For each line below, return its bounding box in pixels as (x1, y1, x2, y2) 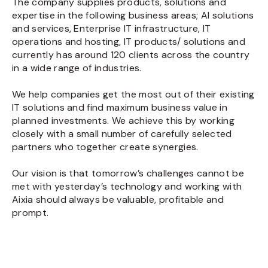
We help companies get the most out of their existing (12, 88, 255, 100)
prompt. (12, 206, 49, 219)
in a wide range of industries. (12, 62, 142, 74)
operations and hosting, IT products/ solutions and (12, 35, 246, 48)
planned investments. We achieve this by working (12, 114, 235, 127)
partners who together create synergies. (12, 141, 199, 153)
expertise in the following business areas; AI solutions (12, 9, 254, 22)
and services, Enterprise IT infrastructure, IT (12, 22, 211, 35)
